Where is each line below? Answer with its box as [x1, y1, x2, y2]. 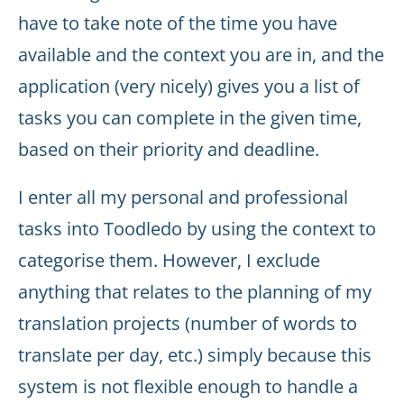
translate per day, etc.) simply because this [18, 343, 372, 367]
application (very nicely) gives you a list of [18, 74, 360, 98]
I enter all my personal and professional [18, 185, 348, 209]
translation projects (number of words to [18, 311, 357, 335]
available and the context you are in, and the [18, 42, 384, 67]
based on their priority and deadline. [18, 137, 319, 161]
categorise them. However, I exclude [18, 248, 320, 272]
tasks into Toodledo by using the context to [18, 216, 376, 241]
